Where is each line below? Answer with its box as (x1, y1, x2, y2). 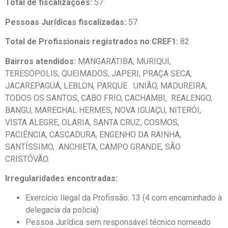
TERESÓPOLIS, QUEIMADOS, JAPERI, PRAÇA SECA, (5, 68, 192, 78)
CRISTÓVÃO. (5, 154, 49, 164)
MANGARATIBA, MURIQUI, (76, 56, 171, 66)
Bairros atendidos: (5, 56, 76, 66)
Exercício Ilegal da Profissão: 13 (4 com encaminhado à (25, 193, 222, 203)
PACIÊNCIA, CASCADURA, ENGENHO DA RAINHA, (5, 129, 181, 139)
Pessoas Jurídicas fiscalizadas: (5, 17, 128, 27)
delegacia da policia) (25, 205, 99, 215)
